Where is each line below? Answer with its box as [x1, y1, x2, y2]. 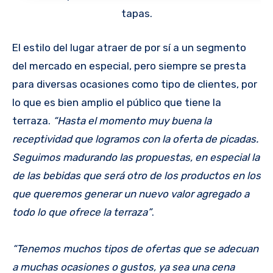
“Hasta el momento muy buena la [53, 114, 211, 127]
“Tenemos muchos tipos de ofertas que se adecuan [12, 242, 258, 255]
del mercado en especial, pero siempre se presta [12, 59, 246, 72]
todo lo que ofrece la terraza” [12, 205, 152, 218]
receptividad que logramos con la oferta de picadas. [12, 132, 258, 145]
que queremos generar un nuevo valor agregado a [12, 187, 249, 200]
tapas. [121, 7, 152, 20]
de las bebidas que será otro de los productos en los [12, 169, 261, 182]
